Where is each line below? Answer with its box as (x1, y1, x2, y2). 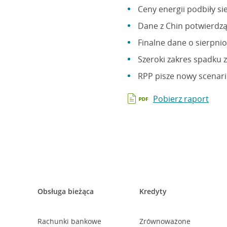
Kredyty (139, 186, 167, 196)
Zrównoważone (139, 216, 191, 226)
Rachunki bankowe (37, 216, 101, 226)
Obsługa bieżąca (37, 186, 94, 196)
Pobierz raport (153, 93, 209, 104)
